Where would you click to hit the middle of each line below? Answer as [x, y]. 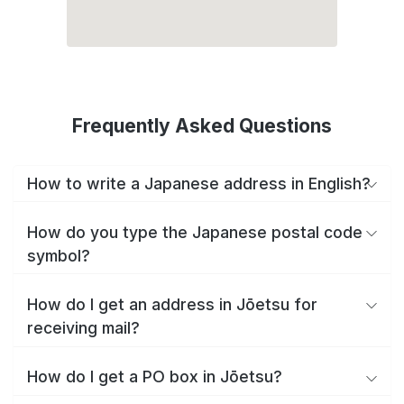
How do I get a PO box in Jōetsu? [155, 377]
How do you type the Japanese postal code [195, 232]
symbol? [59, 255]
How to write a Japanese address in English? [199, 183]
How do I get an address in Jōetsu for [172, 304]
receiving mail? [83, 327]
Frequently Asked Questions [202, 126]
